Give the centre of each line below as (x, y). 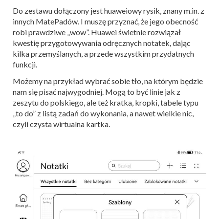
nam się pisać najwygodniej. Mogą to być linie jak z (97, 91)
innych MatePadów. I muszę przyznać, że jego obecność (105, 21)
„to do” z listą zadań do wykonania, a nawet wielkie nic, (103, 113)
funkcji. (25, 64)
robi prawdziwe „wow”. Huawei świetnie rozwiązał (97, 32)
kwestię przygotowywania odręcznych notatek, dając (102, 43)
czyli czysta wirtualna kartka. (61, 124)
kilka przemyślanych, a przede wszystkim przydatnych (103, 53)
